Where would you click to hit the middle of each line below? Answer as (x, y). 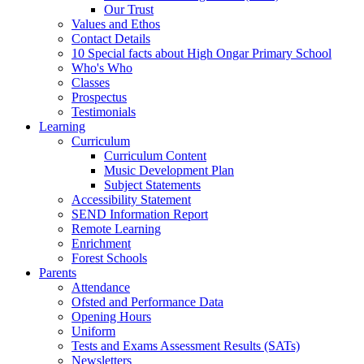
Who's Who (102, 67)
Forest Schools (109, 258)
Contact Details (111, 38)
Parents (58, 272)
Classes (91, 82)
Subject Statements (152, 184)
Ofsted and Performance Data (147, 301)
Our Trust (129, 9)
